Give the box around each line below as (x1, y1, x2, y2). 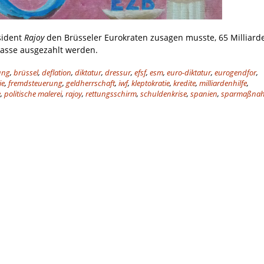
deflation (42, 68, 71, 78)
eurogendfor (214, 68, 256, 78)
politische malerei (4, 89, 62, 100)
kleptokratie (131, 78, 170, 89)
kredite (173, 78, 196, 89)
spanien (190, 89, 217, 100)
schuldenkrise (140, 89, 187, 100)
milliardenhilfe (199, 78, 247, 89)
